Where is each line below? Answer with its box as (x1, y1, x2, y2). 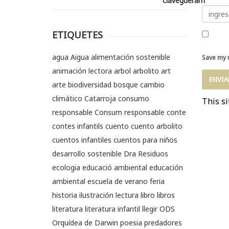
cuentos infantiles (52, 135, 111, 145)
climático (52, 94, 82, 104)
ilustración (79, 190, 113, 200)
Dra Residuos (124, 149, 168, 159)
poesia (120, 218, 142, 228)
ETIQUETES (52, 29, 103, 41)
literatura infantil (85, 204, 140, 214)
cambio (140, 80, 165, 90)
